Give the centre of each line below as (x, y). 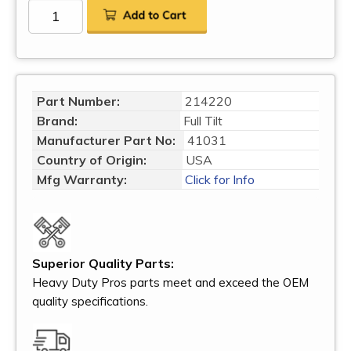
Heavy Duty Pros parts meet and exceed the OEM (170, 282)
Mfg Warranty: (83, 179)
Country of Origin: (92, 160)
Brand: (57, 121)
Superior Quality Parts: (103, 263)
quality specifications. (90, 301)
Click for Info (218, 179)
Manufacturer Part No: (106, 140)
